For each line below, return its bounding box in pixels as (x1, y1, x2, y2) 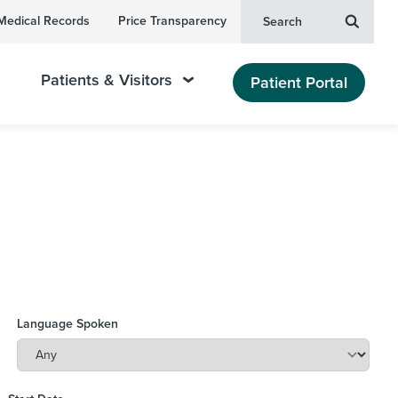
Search (263, 14, 302, 29)
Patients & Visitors (41, 70, 173, 90)
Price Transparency (118, 13, 227, 28)
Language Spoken (17, 315, 119, 331)
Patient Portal (251, 72, 347, 92)
